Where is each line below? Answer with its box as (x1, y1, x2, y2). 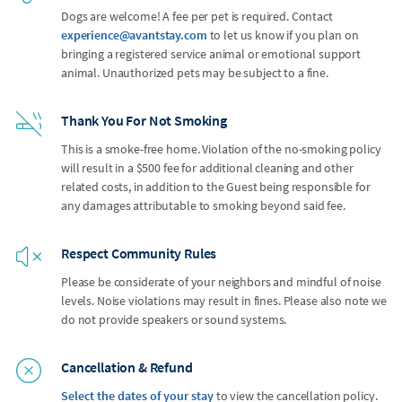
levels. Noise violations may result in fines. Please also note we (61, 292, 387, 309)
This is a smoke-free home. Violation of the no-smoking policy (61, 140, 381, 157)
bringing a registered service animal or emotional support (61, 45, 362, 62)
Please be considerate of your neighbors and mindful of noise (61, 273, 381, 290)
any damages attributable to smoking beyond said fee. (61, 197, 345, 214)
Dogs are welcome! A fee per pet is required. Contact (61, 7, 333, 24)
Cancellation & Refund (61, 357, 193, 376)
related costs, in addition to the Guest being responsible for (61, 178, 371, 195)
